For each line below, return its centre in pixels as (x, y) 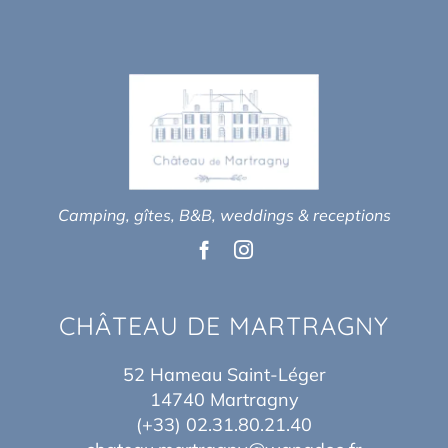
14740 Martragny (224, 399)
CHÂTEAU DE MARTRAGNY (224, 325)
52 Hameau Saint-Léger (224, 374)
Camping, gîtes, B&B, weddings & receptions (224, 214)
